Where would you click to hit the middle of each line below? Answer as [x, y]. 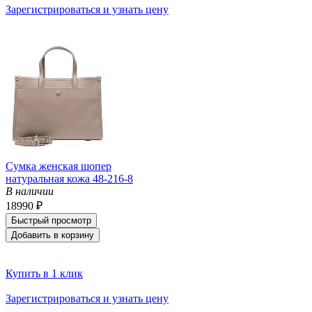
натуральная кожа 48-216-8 [69, 178]
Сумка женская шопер [58, 166]
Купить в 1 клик [44, 273]
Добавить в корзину [53, 235]
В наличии [30, 191]
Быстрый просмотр [51, 220]
